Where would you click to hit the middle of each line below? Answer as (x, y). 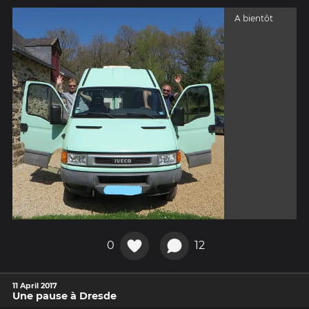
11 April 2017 (35, 286)
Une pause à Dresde (64, 296)
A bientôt (253, 19)
